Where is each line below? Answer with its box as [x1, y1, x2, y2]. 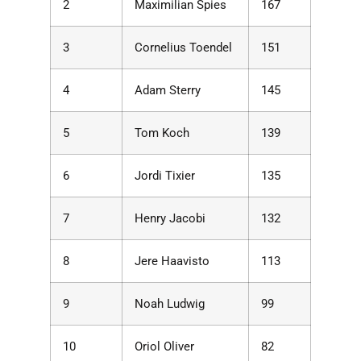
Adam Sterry [134, 83, 201, 98]
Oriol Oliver [134, 339, 194, 355]
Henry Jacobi [134, 211, 205, 226]
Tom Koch [134, 126, 189, 141]
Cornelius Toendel [134, 40, 232, 56]
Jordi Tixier [134, 168, 195, 184]
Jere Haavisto [134, 254, 210, 269]
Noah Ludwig [134, 297, 205, 312]
